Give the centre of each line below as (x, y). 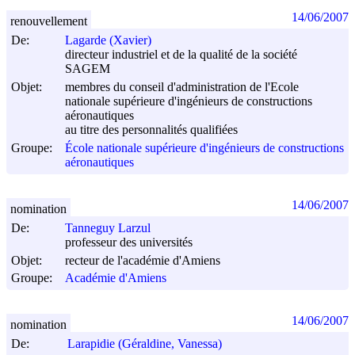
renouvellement (49, 21)
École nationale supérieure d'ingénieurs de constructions (204, 147)
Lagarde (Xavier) (108, 40)
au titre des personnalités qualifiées (151, 130)
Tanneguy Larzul (108, 228)
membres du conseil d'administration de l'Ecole (182, 86)
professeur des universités (129, 242)
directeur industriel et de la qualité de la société (181, 55)
